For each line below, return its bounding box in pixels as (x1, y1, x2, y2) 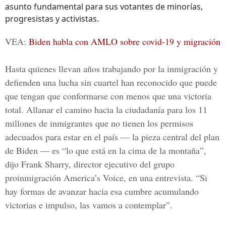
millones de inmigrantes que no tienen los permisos (5, 117, 193, 129)
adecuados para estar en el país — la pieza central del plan (5, 131, 219, 143)
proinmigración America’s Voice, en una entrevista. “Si (5, 172, 207, 184)
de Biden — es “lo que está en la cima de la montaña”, (5, 144, 206, 156)
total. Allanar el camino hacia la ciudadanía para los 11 (5, 103, 207, 116)
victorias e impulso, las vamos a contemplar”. (5, 199, 173, 211)
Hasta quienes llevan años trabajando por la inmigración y (5, 63, 218, 75)
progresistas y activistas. (5, 13, 99, 24)
